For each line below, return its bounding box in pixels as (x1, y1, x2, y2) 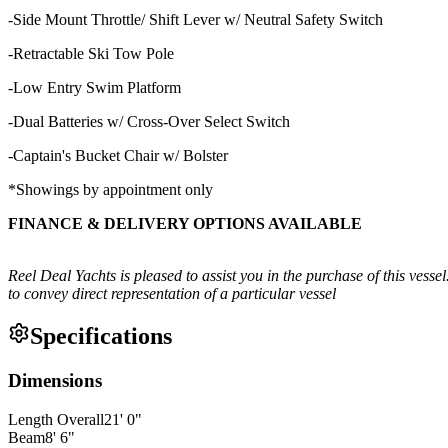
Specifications (30, 323, 172, 350)
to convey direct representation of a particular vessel (8, 284, 336, 302)
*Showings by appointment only (8, 180, 213, 198)
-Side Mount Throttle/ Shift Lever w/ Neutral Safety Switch (8, 10, 383, 28)
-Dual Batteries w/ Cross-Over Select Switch (8, 112, 290, 130)
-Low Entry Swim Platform (8, 78, 181, 96)
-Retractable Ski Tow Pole (8, 44, 174, 62)
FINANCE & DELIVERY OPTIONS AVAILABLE (8, 214, 362, 232)
